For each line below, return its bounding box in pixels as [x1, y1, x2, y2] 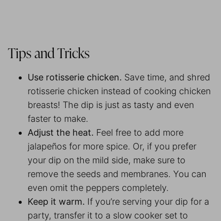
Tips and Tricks [8, 47, 93, 61]
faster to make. [28, 113, 91, 124]
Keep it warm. [28, 196, 87, 207]
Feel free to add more [96, 127, 184, 138]
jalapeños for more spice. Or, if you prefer [28, 141, 196, 151]
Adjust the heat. [28, 127, 96, 138]
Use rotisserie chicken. [28, 72, 124, 82]
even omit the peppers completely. [28, 182, 171, 193]
